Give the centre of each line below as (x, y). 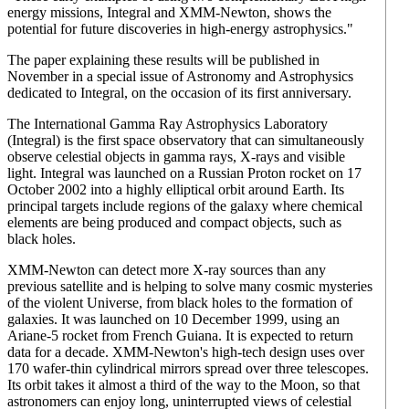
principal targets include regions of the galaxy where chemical (185, 206)
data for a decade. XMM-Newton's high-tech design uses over (186, 352)
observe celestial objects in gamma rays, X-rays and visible (176, 157)
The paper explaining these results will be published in (163, 60)
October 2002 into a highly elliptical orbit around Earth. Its (176, 189)
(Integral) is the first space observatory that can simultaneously (186, 140)
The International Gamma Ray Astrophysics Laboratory (168, 124)
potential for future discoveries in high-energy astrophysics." (180, 29)
